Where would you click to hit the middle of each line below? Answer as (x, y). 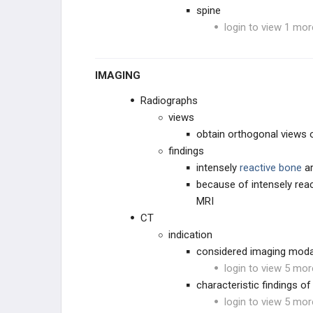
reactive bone (269, 168)
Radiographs (169, 101)
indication (190, 235)
